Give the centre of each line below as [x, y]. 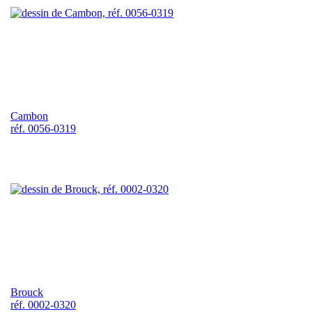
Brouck [27, 292]
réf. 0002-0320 [43, 304]
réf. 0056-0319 [43, 128]
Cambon [29, 116]
